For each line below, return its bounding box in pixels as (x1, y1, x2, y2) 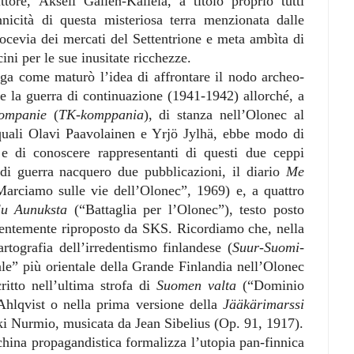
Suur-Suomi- (232, 239, 304, 255)
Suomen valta (156, 277, 236, 293)
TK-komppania (58, 106, 144, 122)
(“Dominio (236, 277, 304, 293)
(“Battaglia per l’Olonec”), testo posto (67, 201, 305, 217)
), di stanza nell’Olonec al (143, 106, 304, 122)
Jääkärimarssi (223, 296, 304, 312)
